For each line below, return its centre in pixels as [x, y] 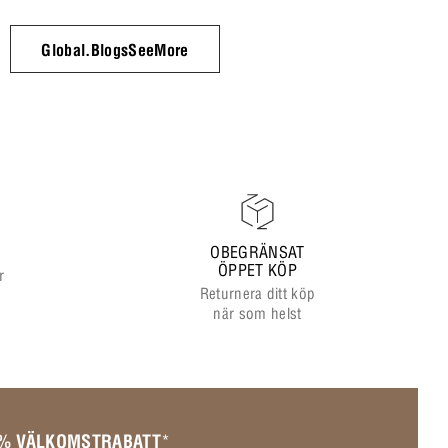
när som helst [257, 313]
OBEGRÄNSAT [257, 251]
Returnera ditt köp [257, 293]
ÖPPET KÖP [257, 269]
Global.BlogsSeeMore [115, 49]
